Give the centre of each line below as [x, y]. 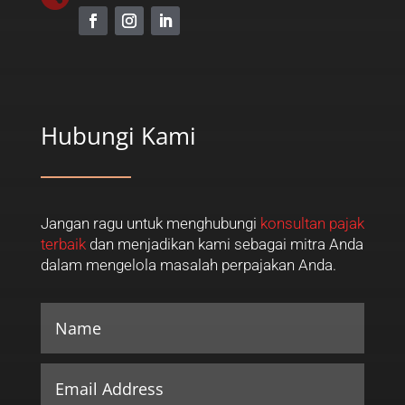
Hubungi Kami [118, 136]
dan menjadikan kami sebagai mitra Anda [224, 245]
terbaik [63, 245]
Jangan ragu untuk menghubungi [150, 224]
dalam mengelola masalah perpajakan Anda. [188, 265]
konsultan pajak [312, 224]
